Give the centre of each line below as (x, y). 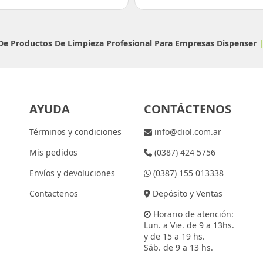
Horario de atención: (192, 214)
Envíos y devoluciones (72, 173)
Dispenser (237, 43)
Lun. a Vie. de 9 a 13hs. (189, 225)
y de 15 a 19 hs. (174, 237)
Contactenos (53, 194)
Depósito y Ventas (186, 194)
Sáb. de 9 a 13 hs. (178, 248)
